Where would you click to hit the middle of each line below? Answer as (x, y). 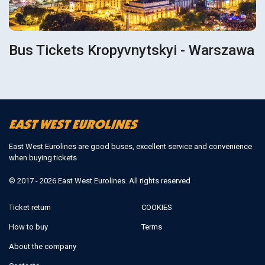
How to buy (28, 227)
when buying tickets (43, 157)
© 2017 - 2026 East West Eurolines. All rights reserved (100, 180)
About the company (43, 246)
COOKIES (157, 207)
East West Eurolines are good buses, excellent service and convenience (130, 146)
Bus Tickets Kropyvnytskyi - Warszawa (132, 51)
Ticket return (30, 207)
